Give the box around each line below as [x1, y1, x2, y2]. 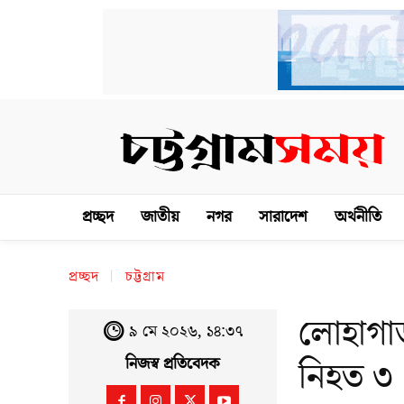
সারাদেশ [258, 206, 308, 228]
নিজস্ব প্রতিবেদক [125, 353, 221, 375]
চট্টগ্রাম [125, 267, 165, 288]
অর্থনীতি [334, 206, 381, 228]
